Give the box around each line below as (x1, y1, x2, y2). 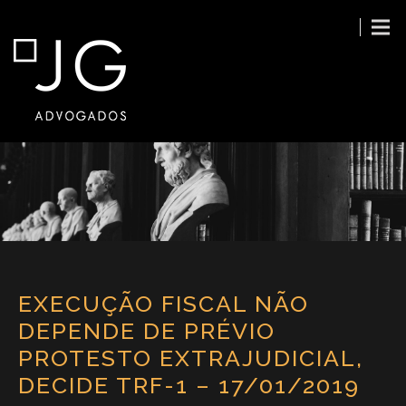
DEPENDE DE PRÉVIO (18, 316, 275, 344)
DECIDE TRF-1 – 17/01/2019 (18, 371, 360, 399)
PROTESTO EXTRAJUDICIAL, (18, 343, 363, 372)
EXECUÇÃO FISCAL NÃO (18, 289, 309, 317)
